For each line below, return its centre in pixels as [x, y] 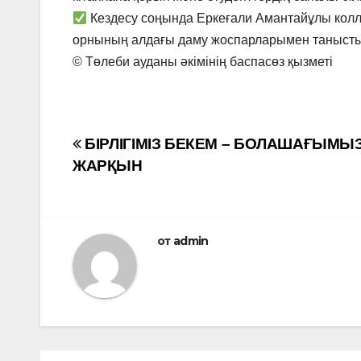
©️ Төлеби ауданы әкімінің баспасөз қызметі [203, 62]
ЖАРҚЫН [108, 166]
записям [126, 216]
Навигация [141, 150]
